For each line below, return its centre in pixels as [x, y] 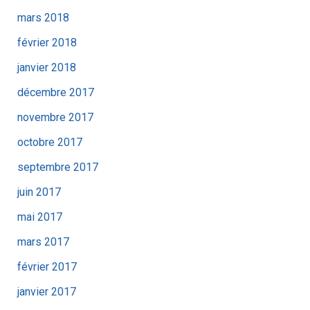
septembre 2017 [57, 167]
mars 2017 [43, 241]
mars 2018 [43, 17]
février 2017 [47, 266]
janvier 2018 [46, 67]
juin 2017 [39, 192]
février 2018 [47, 42]
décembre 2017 [55, 92]
